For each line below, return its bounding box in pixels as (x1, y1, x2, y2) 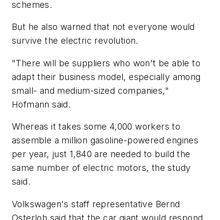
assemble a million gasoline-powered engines (12, 135, 199, 146)
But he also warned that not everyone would (12, 22, 195, 32)
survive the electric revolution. (12, 35, 138, 46)
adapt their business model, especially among (12, 71, 201, 82)
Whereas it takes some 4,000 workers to (12, 121, 181, 132)
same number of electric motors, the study (12, 163, 191, 173)
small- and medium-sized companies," (12, 85, 169, 96)
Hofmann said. (12, 99, 71, 110)
